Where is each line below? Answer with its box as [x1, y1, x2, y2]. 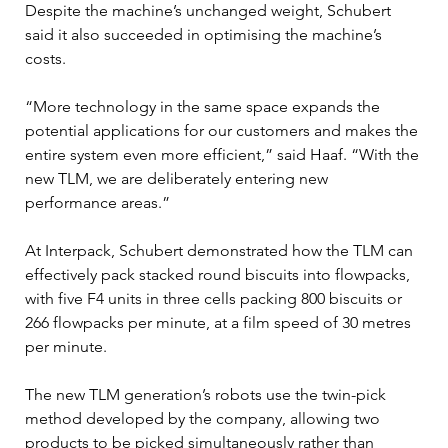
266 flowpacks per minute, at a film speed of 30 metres [25, 312, 415, 332]
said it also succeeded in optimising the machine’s [25, 24, 386, 44]
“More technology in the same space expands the [25, 96, 384, 116]
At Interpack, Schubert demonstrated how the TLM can [25, 240, 417, 260]
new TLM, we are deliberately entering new [25, 168, 332, 188]
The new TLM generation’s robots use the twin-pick [25, 384, 390, 404]
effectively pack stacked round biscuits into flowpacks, [25, 264, 414, 284]
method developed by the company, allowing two [25, 408, 384, 428]
